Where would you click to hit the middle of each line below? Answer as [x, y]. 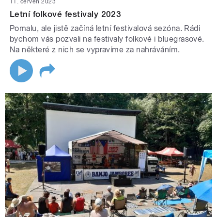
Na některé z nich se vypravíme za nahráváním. [95, 50]
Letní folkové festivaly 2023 [66, 14]
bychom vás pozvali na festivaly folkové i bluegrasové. [107, 39]
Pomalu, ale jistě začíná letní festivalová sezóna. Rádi [105, 29]
